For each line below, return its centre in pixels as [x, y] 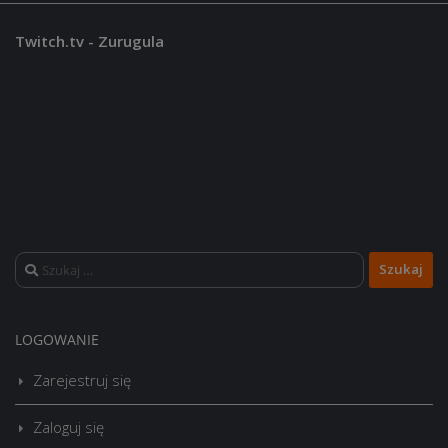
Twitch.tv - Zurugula [89, 40]
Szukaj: [37, 262]
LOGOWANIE [57, 339]
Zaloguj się [68, 426]
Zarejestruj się [82, 379]
